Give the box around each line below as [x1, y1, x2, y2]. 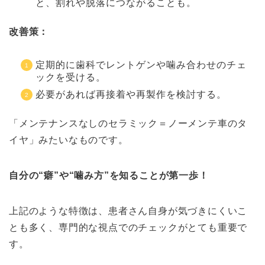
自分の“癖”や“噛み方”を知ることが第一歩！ [9, 170, 209, 181]
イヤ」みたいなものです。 [9, 135, 128, 146]
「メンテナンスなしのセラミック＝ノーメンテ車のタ [9, 118, 248, 129]
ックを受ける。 [35, 72, 106, 83]
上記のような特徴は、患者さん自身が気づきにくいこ [9, 206, 248, 216]
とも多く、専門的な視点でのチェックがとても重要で [9, 222, 248, 233]
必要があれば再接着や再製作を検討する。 [35, 89, 227, 100]
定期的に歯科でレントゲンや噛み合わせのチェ [35, 60, 247, 70]
